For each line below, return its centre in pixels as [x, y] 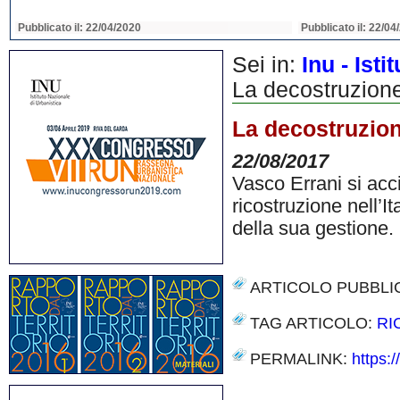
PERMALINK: [301, 359]
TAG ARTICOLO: [313, 323]
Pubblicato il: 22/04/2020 [79, 28]
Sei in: [267, 65]
